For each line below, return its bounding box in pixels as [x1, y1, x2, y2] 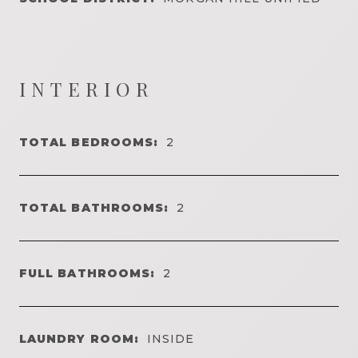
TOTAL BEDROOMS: [19, 134, 159, 149]
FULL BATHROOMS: [19, 265, 156, 280]
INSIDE [147, 331, 195, 346]
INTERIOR [19, 75, 155, 101]
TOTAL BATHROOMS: [19, 200, 169, 215]
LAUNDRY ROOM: [19, 331, 140, 346]
